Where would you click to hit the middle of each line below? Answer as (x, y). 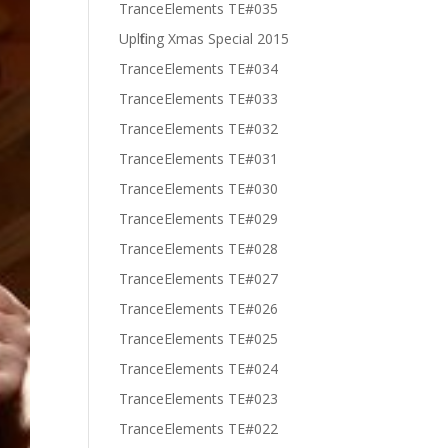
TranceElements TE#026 (199, 308)
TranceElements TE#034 (199, 68)
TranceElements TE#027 (199, 278)
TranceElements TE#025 (199, 338)
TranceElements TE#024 (199, 368)
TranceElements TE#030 (199, 188)
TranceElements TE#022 (199, 428)
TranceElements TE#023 (199, 398)
